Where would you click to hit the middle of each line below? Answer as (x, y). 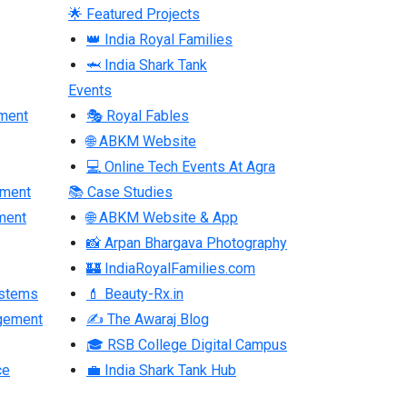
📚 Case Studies (120, 192)
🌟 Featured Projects (134, 14)
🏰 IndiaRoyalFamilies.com (171, 268)
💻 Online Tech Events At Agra (181, 166)
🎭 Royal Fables (138, 115)
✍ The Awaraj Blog (148, 319)
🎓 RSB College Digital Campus (187, 344)
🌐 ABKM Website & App (162, 217)
